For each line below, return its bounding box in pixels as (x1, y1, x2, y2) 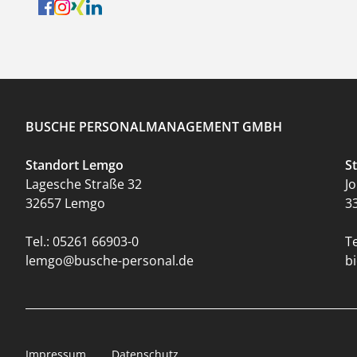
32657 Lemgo (25, 194, 105, 213)
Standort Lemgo (25, 156, 124, 175)
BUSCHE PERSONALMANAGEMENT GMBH (25, 118, 282, 136)
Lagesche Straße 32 (25, 175, 142, 194)
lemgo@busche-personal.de (25, 252, 194, 270)
